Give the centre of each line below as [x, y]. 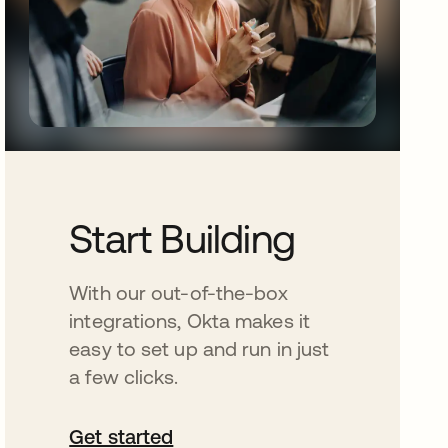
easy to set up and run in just [199, 348]
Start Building [182, 238]
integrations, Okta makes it [189, 320]
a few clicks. [124, 376]
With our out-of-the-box [179, 292]
